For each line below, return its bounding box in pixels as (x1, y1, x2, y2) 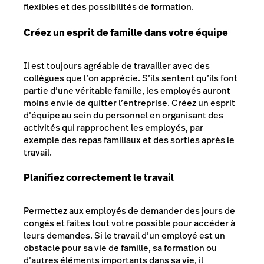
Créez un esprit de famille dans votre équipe (24, 25, 228, 39)
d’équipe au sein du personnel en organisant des (24, 108, 223, 121)
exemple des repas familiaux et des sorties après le (24, 133, 235, 146)
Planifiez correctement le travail (24, 171, 174, 184)
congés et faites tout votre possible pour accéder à (24, 216, 235, 229)
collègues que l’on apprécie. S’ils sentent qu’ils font (24, 71, 237, 84)
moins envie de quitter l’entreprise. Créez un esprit (24, 96, 235, 109)
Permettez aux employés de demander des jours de (24, 204, 235, 217)
